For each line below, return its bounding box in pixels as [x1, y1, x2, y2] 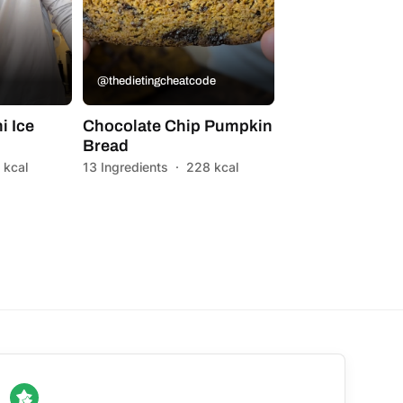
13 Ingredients [82, 158, 168, 175]
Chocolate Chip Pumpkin [82, 116, 273, 135]
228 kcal [185, 158, 238, 175]
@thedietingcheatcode [96, 74, 216, 87]
